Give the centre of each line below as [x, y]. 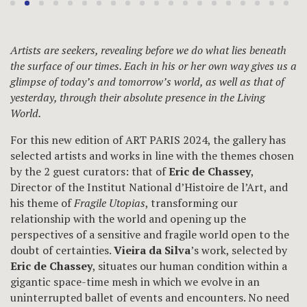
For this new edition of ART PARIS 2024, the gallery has [148, 139]
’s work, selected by [239, 250]
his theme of [41, 202]
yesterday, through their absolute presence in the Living [138, 97]
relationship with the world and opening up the [128, 218]
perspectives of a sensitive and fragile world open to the [150, 234]
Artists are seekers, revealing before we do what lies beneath [148, 50]
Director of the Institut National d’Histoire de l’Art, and [149, 187]
